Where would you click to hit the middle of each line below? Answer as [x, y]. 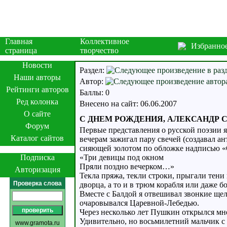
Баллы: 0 [94, 92]
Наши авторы [37, 77]
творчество [99, 50]
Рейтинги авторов [37, 89]
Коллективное [105, 41]
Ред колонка [37, 102]
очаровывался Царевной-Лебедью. [139, 203]
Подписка [37, 157]
